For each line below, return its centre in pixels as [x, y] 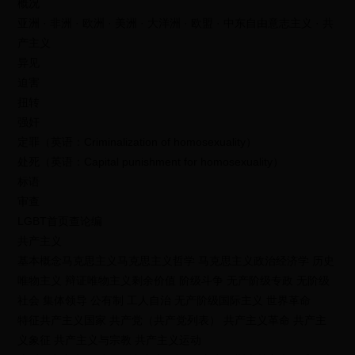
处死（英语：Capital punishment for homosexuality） [151, 162]
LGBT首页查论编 [60, 221]
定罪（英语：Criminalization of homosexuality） [137, 142]
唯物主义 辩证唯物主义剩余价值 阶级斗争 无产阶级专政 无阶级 [174, 281]
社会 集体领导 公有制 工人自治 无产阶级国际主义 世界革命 [164, 300]
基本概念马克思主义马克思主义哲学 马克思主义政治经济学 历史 [176, 261]
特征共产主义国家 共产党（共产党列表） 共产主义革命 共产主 [172, 320]
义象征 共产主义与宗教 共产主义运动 [110, 340]
